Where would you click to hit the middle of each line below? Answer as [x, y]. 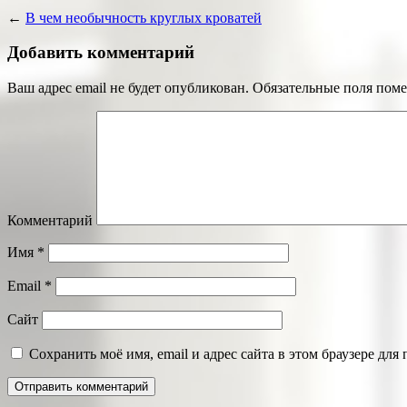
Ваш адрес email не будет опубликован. [128, 88]
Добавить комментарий [101, 53]
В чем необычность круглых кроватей [144, 17]
